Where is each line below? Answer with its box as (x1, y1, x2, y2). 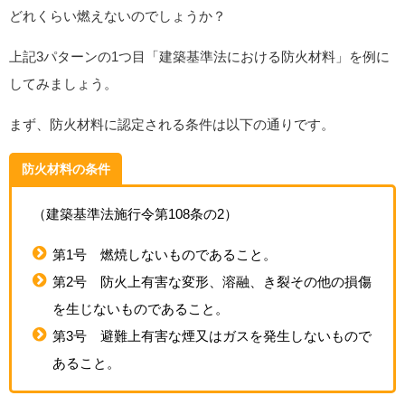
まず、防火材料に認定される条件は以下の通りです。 (9, 118, 334, 132)
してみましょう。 (9, 77, 118, 91)
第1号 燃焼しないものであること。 (52, 248, 277, 262)
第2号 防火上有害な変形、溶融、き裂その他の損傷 (52, 275, 372, 289)
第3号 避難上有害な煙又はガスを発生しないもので (52, 329, 372, 344)
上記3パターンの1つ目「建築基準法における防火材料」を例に (9, 50, 390, 64)
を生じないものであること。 (52, 302, 229, 316)
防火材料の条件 (21, 163, 110, 176)
